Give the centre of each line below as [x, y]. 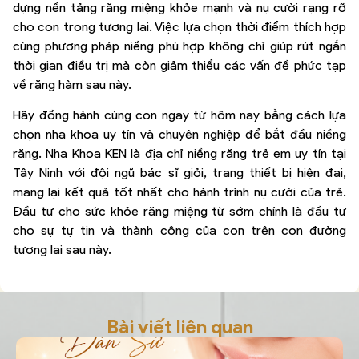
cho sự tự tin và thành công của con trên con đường [179, 231]
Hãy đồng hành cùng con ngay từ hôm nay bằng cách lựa [179, 115]
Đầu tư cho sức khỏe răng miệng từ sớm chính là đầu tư [179, 212]
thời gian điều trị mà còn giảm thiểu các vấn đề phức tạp [179, 65]
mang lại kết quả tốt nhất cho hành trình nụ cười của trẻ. [179, 192]
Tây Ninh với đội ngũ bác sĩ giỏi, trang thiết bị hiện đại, [179, 173]
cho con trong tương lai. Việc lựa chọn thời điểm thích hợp [179, 26]
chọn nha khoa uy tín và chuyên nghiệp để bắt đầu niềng [179, 135]
